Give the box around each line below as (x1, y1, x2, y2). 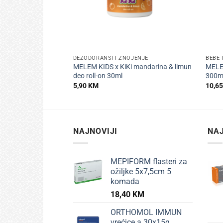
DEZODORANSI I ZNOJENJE (73, 55, 148, 62)
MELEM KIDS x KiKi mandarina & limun (73, 63, 192, 72)
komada (111, 177, 139, 187)
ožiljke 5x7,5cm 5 (111, 167, 171, 177)
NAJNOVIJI (73, 126, 118, 136)
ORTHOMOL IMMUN (111, 208, 182, 218)
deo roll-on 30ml (73, 72, 122, 81)
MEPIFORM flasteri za (111, 157, 187, 167)
